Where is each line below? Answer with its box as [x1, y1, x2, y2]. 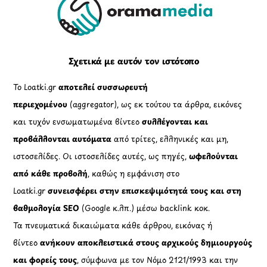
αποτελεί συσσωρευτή [58, 80, 148, 92]
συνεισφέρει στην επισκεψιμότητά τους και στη [45, 184, 242, 196]
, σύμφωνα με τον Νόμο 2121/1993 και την [77, 253, 238, 265]
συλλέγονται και [142, 115, 209, 127]
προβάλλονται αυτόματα [13, 132, 114, 144]
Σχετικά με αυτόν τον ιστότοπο [68, 54, 199, 68]
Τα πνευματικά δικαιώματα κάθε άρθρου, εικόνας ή [13, 219, 213, 231]
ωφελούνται [189, 150, 238, 162]
